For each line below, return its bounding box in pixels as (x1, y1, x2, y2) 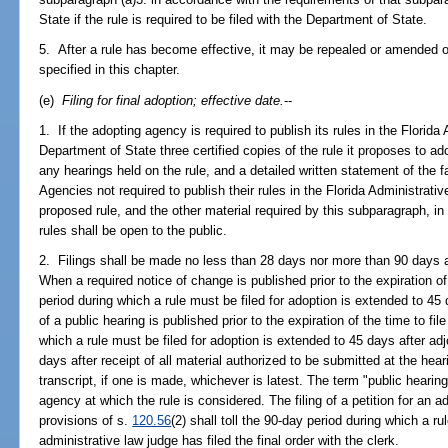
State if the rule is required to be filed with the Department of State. (39, 12, 428, 28)
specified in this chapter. (39, 62, 181, 78)
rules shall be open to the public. (39, 222, 228, 238)
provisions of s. (39, 413, 133, 429)
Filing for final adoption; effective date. (62, 92, 285, 108)
